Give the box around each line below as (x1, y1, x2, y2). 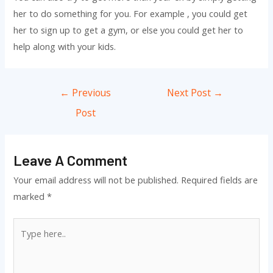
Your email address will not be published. (13, 173, 179, 186)
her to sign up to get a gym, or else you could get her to (13, 24, 244, 37)
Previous (69, 85, 112, 99)
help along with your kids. (13, 40, 116, 53)
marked (13, 190, 48, 202)
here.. (13, 235, 35, 248)
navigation (34, 99, 76, 112)
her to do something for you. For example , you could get (13, 7, 248, 20)
